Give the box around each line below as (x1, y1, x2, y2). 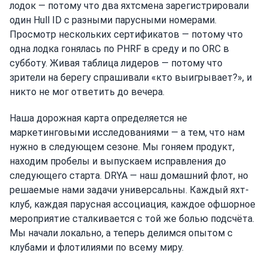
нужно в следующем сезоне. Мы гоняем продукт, (10, 141, 234, 153)
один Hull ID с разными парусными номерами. (10, 14, 217, 26)
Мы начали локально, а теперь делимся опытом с (10, 227, 233, 239)
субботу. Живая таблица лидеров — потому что (10, 57, 223, 69)
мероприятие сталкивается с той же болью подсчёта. (10, 212, 254, 224)
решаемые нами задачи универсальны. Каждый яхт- (10, 184, 249, 196)
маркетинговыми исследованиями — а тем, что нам (10, 126, 245, 138)
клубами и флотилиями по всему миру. (10, 241, 184, 253)
